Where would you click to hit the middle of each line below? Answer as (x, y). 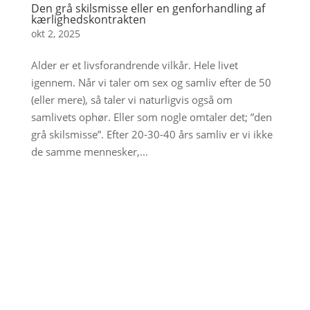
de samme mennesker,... (89, 151)
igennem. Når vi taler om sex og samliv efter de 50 (151, 82)
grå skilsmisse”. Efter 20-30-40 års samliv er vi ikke (152, 134)
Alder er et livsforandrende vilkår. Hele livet (134, 65)
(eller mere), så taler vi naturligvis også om (131, 99)
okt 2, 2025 (55, 33)
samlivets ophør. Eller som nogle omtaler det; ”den (151, 117)
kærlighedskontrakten (88, 19)
